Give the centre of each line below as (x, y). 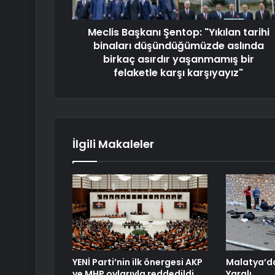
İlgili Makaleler (113, 144)
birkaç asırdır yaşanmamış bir (178, 60)
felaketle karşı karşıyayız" (178, 73)
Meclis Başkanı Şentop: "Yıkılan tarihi (178, 33)
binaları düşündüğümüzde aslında (178, 46)
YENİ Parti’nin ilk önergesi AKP (137, 262)
